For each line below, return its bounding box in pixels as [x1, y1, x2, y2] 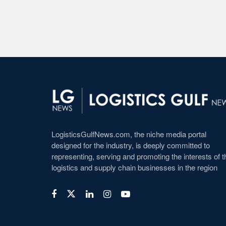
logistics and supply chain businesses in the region [51, 161, 217, 173]
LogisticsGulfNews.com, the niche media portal [51, 128, 206, 139]
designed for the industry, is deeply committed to [51, 139, 210, 150]
